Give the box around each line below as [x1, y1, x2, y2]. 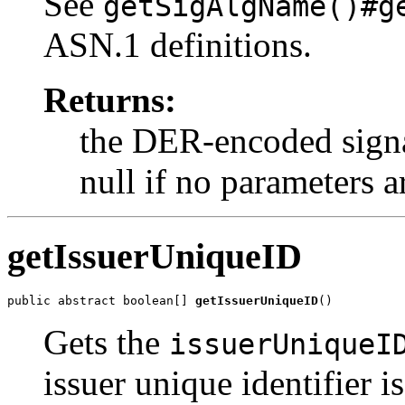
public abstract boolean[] [7, 294, 195, 308]
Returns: [43, 80, 176, 119]
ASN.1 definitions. [43, 24, 312, 64]
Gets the [43, 323, 169, 363]
